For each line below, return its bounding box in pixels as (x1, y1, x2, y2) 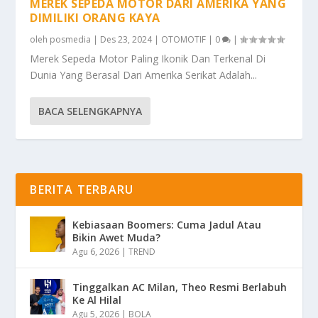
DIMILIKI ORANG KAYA (30, 9, 160, 26)
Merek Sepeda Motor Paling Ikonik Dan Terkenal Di (30, 51, 266, 65)
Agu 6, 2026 (72, 245, 120, 258)
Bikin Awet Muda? (72, 230, 161, 244)
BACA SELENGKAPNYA (38, 104, 143, 118)
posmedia (50, 33, 92, 45)
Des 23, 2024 (100, 33, 153, 45)
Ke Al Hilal (72, 292, 122, 307)
